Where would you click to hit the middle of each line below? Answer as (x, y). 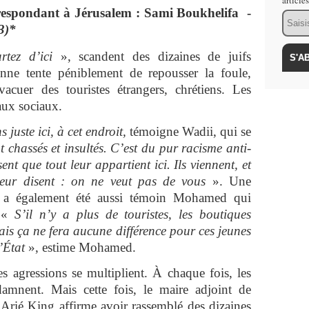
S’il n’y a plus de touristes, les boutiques (133, 214)
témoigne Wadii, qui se (190, 131)
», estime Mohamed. (84, 247)
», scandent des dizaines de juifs (152, 56)
